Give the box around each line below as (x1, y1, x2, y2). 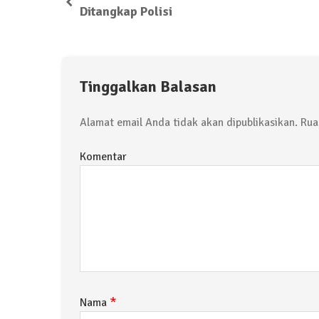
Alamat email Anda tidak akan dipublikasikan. (80, 115, 298, 130)
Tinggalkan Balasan (80, 76, 216, 96)
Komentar (80, 149, 127, 164)
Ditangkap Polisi (80, 3, 172, 19)
